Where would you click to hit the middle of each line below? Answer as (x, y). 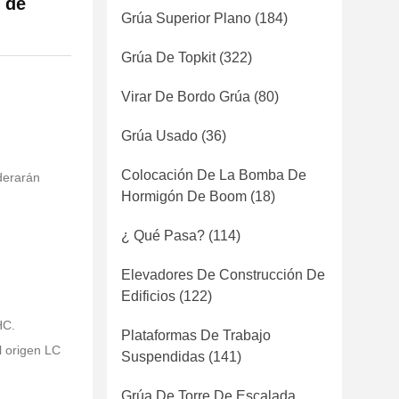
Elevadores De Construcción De (223, 275)
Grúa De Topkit (168, 57)
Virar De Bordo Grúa (186, 97)
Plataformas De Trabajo (196, 335)
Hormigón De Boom (184, 196)
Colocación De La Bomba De (214, 175)
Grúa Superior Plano (186, 18)
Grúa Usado (159, 136)
